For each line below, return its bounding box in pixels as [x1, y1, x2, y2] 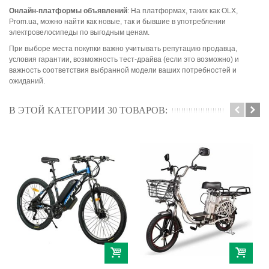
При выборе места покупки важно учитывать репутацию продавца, [9, 44, 237, 53]
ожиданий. [9, 76, 45, 85]
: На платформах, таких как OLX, [127, 6, 238, 15]
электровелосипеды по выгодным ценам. [9, 28, 150, 37]
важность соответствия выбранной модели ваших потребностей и [9, 65, 237, 74]
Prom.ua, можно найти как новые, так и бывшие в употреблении [9, 17, 226, 26]
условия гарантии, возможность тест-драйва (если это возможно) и [9, 55, 239, 64]
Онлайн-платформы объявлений [9, 6, 127, 15]
